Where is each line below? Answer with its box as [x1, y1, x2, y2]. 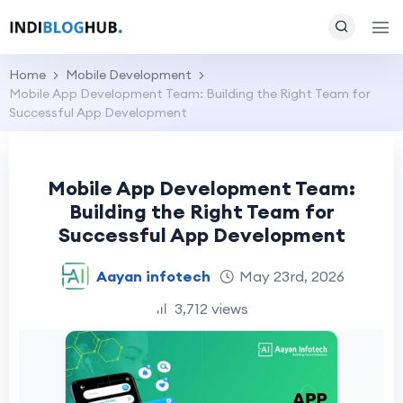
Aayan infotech [95, 266, 210, 285]
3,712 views [175, 300, 248, 318]
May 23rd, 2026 [238, 266, 345, 285]
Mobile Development [66, 67, 192, 83]
